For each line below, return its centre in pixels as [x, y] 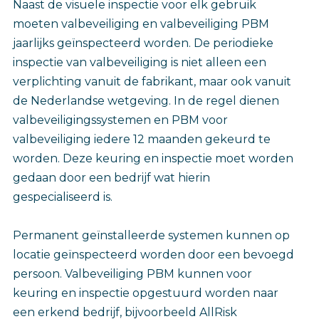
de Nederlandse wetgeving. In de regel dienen [146, 100]
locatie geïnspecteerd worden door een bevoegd [153, 254]
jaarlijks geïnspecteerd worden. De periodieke [143, 43]
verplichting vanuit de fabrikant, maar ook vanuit [152, 81]
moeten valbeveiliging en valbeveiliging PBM [141, 23]
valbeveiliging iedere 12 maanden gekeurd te [142, 139]
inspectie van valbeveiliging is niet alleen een [140, 62]
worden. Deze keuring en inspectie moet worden [153, 158]
